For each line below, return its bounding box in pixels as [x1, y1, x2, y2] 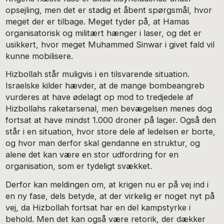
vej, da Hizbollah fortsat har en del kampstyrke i [5, 202, 191, 212]
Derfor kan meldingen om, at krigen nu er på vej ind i [5, 179, 209, 189]
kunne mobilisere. [5, 50, 73, 61]
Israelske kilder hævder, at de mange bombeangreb [5, 80, 205, 91]
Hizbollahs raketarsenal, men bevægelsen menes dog [5, 103, 212, 114]
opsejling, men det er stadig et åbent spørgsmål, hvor [5, 4, 212, 15]
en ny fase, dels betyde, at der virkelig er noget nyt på [5, 191, 215, 201]
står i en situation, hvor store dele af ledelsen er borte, [5, 126, 216, 137]
